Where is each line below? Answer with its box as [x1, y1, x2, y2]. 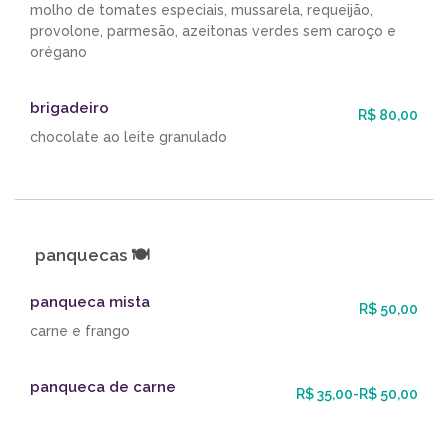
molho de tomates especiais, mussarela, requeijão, [30, 2, 373, 19]
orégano [30, 44, 87, 61]
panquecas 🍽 [35, 245, 150, 266]
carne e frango [30, 323, 130, 340]
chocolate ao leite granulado [30, 129, 227, 146]
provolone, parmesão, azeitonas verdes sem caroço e [30, 23, 396, 40]
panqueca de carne [30, 378, 176, 397]
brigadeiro [30, 99, 109, 118]
